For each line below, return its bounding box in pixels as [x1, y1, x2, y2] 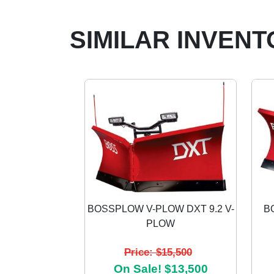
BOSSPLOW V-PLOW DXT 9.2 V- [87, 203, 234, 214]
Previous [103, 219, 142, 230]
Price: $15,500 [124, 245, 192, 258]
